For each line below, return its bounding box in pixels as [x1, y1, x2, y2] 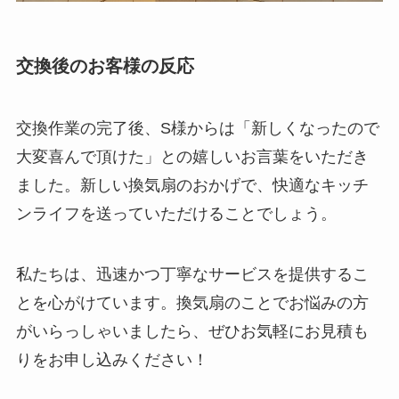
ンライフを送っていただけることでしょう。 [15, 204, 337, 223]
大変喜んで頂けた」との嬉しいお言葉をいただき [15, 147, 369, 166]
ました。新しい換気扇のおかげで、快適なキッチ [15, 175, 369, 194]
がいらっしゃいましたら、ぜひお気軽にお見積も [15, 322, 369, 340]
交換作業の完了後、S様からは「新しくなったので [15, 118, 379, 137]
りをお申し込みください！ [15, 350, 208, 369]
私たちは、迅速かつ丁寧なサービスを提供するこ [15, 265, 369, 283]
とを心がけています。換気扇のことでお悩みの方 [15, 293, 369, 312]
